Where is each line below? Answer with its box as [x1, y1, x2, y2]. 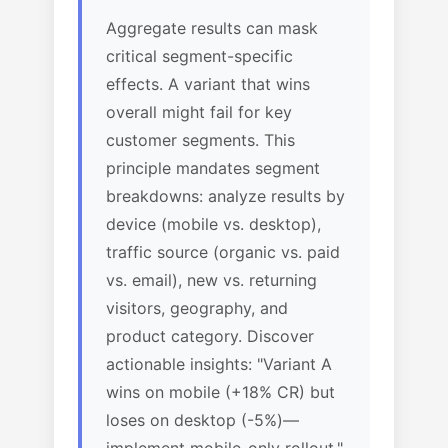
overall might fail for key [106, 102, 292, 122]
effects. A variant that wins [106, 74, 310, 94]
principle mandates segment [106, 158, 320, 178]
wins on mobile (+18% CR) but [106, 382, 335, 402]
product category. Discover [106, 326, 314, 346]
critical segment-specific [106, 46, 293, 66]
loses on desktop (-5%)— [106, 410, 299, 430]
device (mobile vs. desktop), [106, 214, 321, 234]
